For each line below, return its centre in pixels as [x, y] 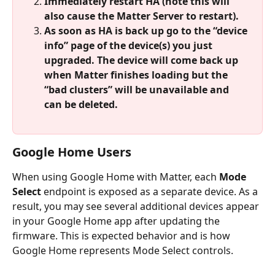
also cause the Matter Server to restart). [141, 16]
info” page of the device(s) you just [130, 46]
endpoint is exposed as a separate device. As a [151, 192]
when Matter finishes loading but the [137, 75]
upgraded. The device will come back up [142, 60]
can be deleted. [81, 105]
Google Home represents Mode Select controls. [123, 251]
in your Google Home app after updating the [117, 221]
